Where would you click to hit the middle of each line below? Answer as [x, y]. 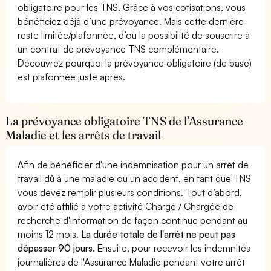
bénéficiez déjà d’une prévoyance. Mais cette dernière [131, 21]
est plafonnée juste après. [72, 77]
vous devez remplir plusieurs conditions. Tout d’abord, [130, 192]
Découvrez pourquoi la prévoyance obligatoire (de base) [135, 63]
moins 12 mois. [48, 234]
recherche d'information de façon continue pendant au [133, 220]
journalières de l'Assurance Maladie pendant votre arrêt [132, 262]
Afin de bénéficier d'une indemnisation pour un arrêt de [133, 164]
